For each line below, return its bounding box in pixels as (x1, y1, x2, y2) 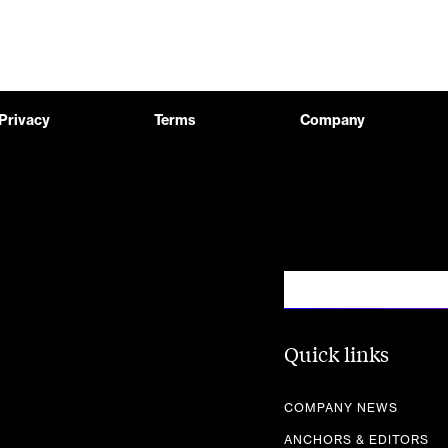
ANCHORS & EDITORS (284, 434, 429, 446)
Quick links (284, 340, 389, 367)
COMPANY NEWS (284, 402, 398, 414)
